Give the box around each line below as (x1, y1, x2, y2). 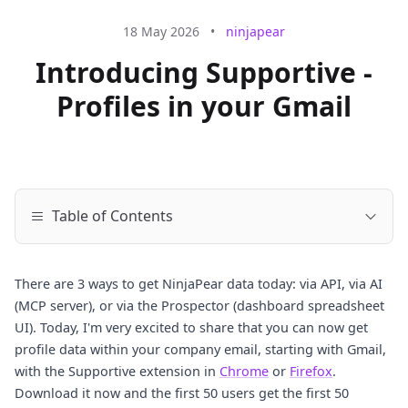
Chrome (219, 362, 269, 380)
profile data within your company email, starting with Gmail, (15, 341, 386, 358)
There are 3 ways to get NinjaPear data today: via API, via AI (15, 275, 382, 292)
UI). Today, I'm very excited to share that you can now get (15, 319, 368, 336)
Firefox (290, 362, 332, 380)
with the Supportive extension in (15, 362, 219, 380)
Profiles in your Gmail (56, 87, 352, 125)
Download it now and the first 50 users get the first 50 (15, 384, 349, 402)
